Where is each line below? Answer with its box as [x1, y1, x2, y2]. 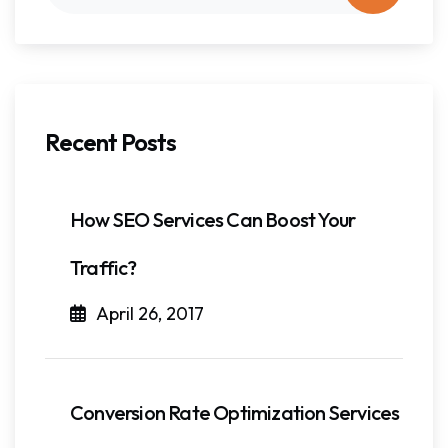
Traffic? [70, 254, 137, 280]
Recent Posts [45, 126, 177, 157]
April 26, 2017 [96, 301, 204, 325]
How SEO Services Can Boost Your [70, 206, 356, 232]
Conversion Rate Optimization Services [70, 399, 400, 425]
